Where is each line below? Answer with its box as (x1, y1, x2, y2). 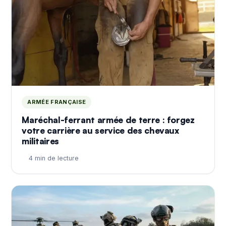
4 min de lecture (29, 154, 79, 162)
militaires (22, 135, 59, 146)
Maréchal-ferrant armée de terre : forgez (22, 114, 195, 125)
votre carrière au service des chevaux (22, 125, 179, 136)
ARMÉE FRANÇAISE (27, 98, 86, 105)
